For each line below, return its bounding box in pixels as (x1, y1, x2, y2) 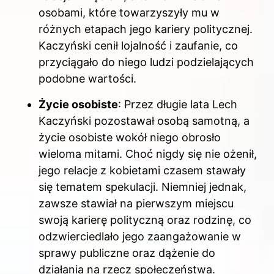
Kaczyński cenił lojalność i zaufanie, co (39, 39, 238, 53)
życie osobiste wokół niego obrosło (39, 130, 221, 144)
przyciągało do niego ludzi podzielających (39, 56, 254, 69)
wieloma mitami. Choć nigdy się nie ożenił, (39, 147, 257, 160)
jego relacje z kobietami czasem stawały (39, 163, 246, 177)
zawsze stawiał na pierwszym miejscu (39, 196, 234, 210)
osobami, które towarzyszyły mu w (39, 6, 220, 20)
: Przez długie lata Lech (118, 97, 237, 111)
